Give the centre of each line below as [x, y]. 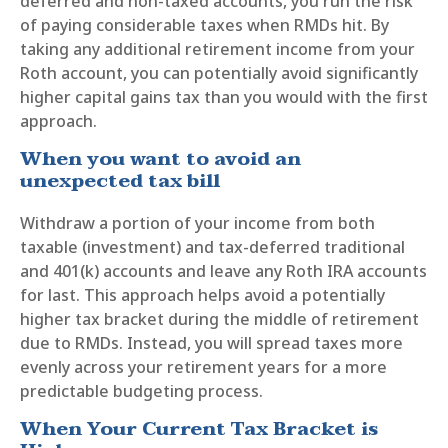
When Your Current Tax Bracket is [199, 428]
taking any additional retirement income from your [217, 48]
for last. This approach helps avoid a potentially [202, 294]
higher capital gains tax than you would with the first [224, 96]
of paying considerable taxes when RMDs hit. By [204, 24]
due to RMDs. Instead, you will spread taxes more [211, 342]
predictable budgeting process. [141, 390]
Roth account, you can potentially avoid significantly [219, 72]
